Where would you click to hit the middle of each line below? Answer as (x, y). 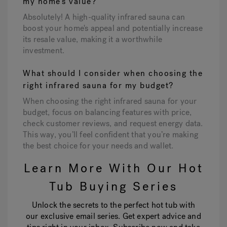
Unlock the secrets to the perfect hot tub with (113, 205)
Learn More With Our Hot (113, 168)
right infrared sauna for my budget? (98, 86)
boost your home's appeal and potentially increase (113, 28)
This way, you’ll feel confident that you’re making (111, 135)
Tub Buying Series (113, 187)
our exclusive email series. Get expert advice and (113, 216)
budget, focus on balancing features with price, (107, 112)
